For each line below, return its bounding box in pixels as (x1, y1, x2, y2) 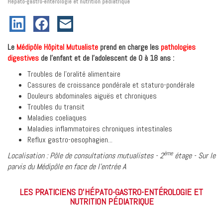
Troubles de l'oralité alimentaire (27, 69, 120, 79)
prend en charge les (98, 42, 161, 52)
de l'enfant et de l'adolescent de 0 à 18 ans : (39, 53, 174, 63)
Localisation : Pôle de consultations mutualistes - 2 (7, 150, 164, 161)
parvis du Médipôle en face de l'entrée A (7, 161, 126, 172)
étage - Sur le (173, 150, 216, 161)
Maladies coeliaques (27, 112, 87, 123)
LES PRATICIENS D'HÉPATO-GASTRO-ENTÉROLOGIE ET (20, 186, 203, 198)
